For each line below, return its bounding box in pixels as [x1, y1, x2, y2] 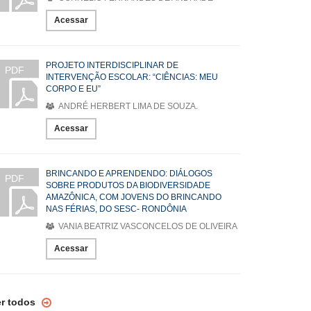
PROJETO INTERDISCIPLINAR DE [46, 60, 178, 70]
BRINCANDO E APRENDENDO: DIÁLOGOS [46, 169, 212, 178]
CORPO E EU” [46, 84, 101, 94]
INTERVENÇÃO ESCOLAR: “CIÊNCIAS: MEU [46, 72, 218, 82]
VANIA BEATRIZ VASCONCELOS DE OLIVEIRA [56, 221, 237, 231]
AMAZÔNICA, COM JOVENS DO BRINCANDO [46, 192, 221, 202]
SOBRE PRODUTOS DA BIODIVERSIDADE [46, 180, 210, 190]
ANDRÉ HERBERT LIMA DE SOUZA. [56, 101, 198, 111]
